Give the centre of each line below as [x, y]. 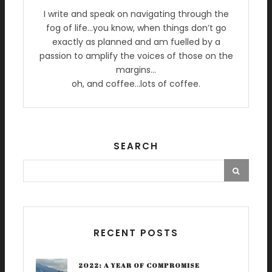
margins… [136, 70]
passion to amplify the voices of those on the [136, 56]
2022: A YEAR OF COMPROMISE [139, 265]
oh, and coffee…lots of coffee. [136, 84]
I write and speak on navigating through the [136, 14]
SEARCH [136, 146]
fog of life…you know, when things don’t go [136, 28]
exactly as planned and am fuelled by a [136, 42]
